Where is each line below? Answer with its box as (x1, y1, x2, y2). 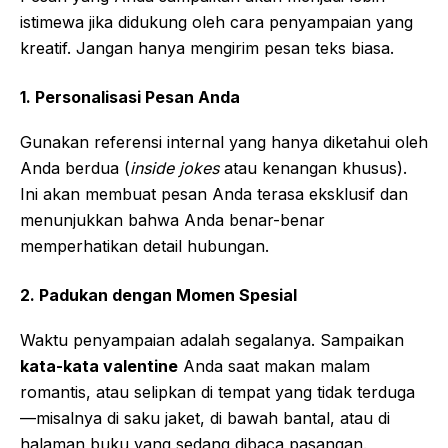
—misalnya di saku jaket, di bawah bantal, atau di (20, 407, 390, 428)
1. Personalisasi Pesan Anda (20, 86, 240, 107)
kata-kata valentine (20, 355, 178, 376)
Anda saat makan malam (178, 355, 370, 376)
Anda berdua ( (20, 157, 130, 178)
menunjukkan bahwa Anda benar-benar (20, 209, 325, 230)
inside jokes (130, 157, 219, 178)
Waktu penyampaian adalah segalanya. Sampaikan (20, 329, 404, 350)
